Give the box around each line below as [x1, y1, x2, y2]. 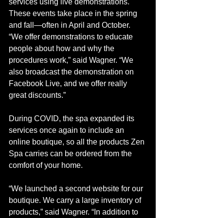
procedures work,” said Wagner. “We [9, 56, 135, 65]
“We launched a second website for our [9, 184, 145, 193]
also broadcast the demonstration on [9, 68, 136, 76]
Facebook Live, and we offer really [9, 79, 129, 88]
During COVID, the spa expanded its [9, 114, 136, 123]
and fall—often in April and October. [9, 21, 132, 30]
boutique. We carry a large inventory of [9, 196, 143, 205]
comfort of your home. [9, 161, 85, 170]
